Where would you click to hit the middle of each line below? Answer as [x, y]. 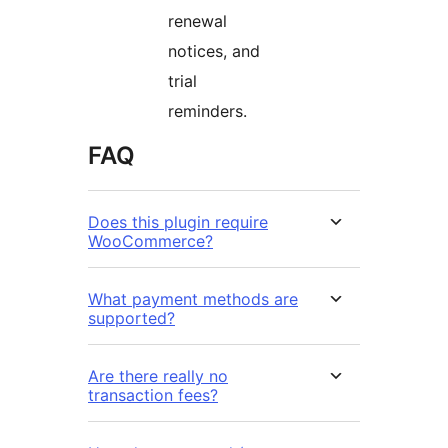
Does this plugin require [178, 222]
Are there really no [158, 376]
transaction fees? [153, 395]
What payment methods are [193, 299]
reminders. [207, 111]
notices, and [214, 51]
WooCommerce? [150, 241]
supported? [131, 318]
